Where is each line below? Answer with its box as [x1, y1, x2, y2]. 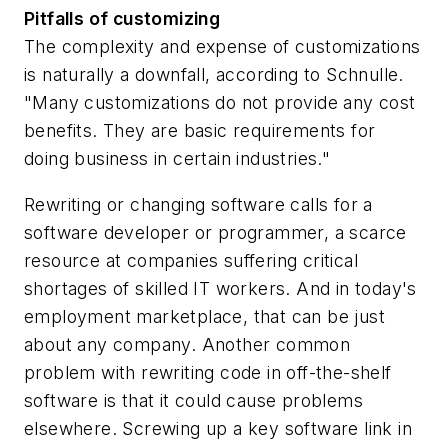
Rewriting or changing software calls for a [24, 193, 373, 215]
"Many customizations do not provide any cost [24, 92, 416, 114]
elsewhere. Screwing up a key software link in [24, 417, 412, 439]
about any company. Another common [24, 333, 351, 355]
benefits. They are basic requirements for [24, 120, 376, 142]
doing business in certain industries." [24, 148, 331, 170]
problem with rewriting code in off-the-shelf [24, 361, 392, 383]
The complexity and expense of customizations [24, 36, 421, 58]
